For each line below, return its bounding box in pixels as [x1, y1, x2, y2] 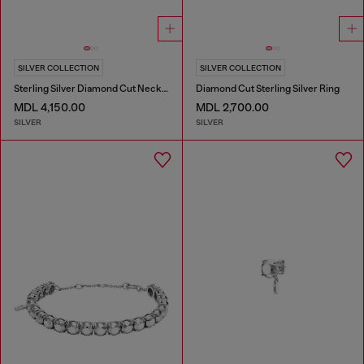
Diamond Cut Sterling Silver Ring [195, 83, 340, 95]
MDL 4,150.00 [14, 101, 85, 115]
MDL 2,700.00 [195, 101, 269, 115]
